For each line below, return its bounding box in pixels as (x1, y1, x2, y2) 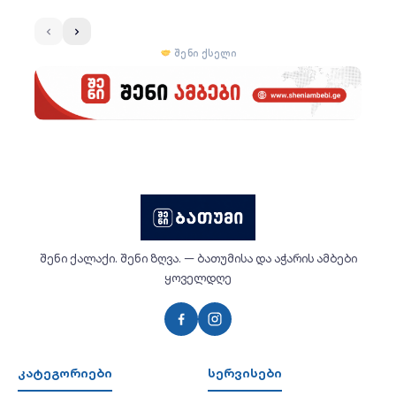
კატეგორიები (18, 364, 112, 381)
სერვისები (208, 364, 282, 381)
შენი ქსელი (171, 47, 236, 60)
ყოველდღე (164, 270, 232, 286)
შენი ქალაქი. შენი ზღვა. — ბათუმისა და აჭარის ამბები (39, 250, 357, 266)
